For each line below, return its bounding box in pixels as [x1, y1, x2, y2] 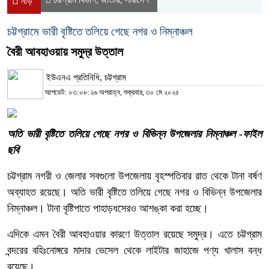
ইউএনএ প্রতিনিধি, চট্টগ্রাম [46, 72, 126, 82]
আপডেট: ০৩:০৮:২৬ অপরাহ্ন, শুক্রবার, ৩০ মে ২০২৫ [44, 87, 180, 97]
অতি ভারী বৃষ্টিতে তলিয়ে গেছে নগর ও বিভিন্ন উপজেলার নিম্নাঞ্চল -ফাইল [7, 127, 262, 140]
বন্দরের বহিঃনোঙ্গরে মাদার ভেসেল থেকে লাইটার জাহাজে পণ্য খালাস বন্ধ [7, 244, 262, 256]
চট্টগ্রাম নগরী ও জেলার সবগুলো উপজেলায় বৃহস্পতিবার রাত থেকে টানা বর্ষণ [7, 169, 262, 182]
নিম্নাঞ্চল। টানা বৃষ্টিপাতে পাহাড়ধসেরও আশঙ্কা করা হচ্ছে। [7, 202, 208, 214]
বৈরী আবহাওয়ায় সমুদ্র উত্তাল [7, 44, 123, 58]
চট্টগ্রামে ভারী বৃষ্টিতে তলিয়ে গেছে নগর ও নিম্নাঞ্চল [7, 25, 193, 38]
